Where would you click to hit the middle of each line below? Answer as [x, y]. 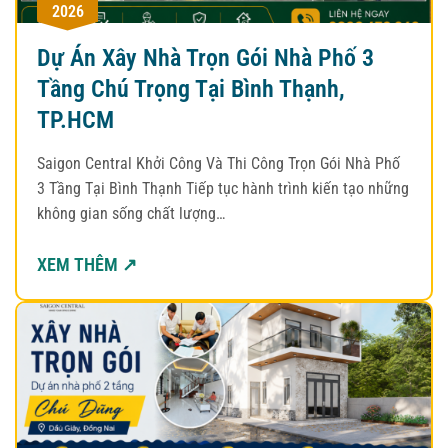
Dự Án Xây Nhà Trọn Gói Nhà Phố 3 [205, 57]
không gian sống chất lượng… [131, 213]
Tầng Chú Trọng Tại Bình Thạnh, [191, 88]
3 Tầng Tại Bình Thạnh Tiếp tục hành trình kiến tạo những [223, 188]
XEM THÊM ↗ [87, 264]
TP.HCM [75, 119]
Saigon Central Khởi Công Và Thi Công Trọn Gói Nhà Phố [218, 163]
